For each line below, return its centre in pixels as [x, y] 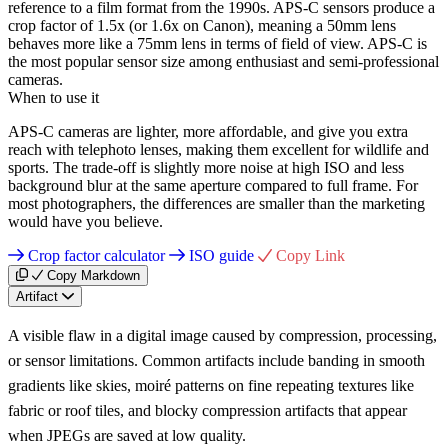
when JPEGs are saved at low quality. [127, 435]
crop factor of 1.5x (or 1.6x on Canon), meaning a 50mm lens [202, 25]
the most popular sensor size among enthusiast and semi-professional [223, 61]
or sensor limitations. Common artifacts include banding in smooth [216, 360]
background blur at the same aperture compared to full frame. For [213, 185]
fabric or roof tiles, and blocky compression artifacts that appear [207, 410]
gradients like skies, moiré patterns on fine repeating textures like [211, 385]
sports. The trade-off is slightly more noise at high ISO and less [206, 167]
